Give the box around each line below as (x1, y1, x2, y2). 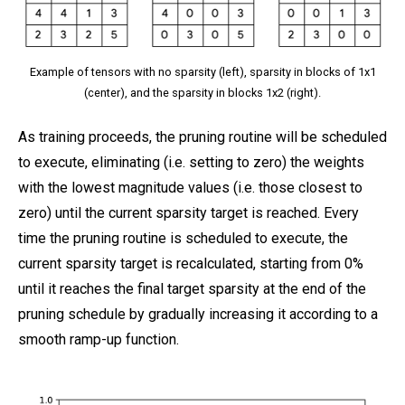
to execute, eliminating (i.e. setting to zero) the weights (18, 153, 364, 171)
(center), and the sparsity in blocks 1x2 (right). (84, 85, 321, 99)
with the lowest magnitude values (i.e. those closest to (18, 178, 363, 196)
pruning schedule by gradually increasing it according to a (18, 305, 378, 323)
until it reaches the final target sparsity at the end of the (18, 279, 366, 297)
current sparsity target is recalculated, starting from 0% (18, 254, 363, 272)
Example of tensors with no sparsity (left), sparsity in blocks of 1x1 (29, 64, 376, 79)
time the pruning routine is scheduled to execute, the (18, 229, 348, 247)
